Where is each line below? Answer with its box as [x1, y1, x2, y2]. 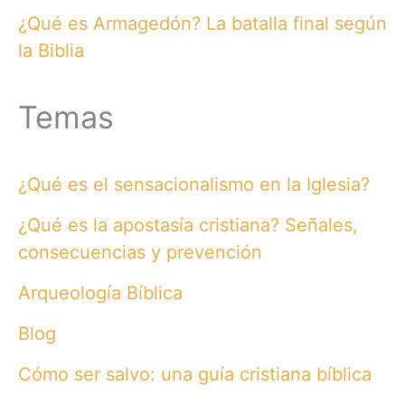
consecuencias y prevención [18, 240, 262, 263]
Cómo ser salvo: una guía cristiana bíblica [18, 363, 372, 385]
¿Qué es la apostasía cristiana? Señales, [18, 213, 358, 236]
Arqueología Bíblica [18, 281, 183, 304]
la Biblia [18, 39, 84, 61]
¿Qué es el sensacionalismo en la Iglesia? [18, 173, 370, 195]
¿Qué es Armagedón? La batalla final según [18, 12, 387, 34]
